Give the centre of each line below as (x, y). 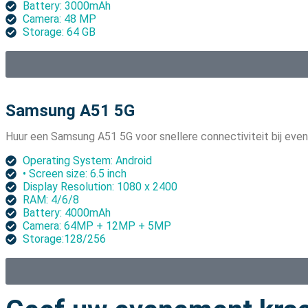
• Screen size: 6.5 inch (75, 174)
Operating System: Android (87, 161)
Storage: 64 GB (59, 32)
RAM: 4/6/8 (51, 200)
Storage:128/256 (64, 239)
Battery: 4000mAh (68, 213)
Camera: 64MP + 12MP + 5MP (100, 226)
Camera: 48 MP (59, 19)
